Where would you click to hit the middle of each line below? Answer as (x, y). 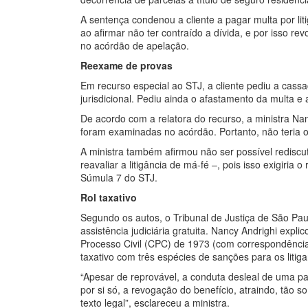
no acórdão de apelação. (135, 45)
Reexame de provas (126, 65)
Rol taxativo (109, 197)
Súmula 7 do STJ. (119, 177)
